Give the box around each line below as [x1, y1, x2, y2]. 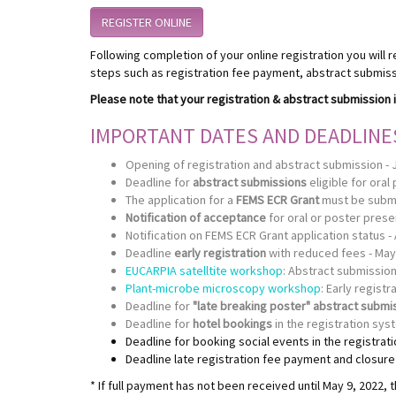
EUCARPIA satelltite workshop [126, 262, 283, 278]
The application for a [126, 191, 236, 208]
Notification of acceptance [126, 209, 266, 225]
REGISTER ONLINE [102, 13, 192, 30]
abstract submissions [193, 173, 307, 190]
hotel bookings [193, 315, 272, 331]
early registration [174, 244, 269, 261]
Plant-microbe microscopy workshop [126, 279, 321, 296]
